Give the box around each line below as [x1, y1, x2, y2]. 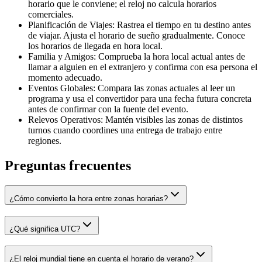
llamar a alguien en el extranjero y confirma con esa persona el [28, 62, 257, 73]
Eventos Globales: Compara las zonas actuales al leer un [28, 83, 235, 94]
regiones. [28, 136, 61, 146]
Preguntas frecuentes [5, 157, 131, 173]
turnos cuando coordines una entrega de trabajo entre [28, 125, 222, 136]
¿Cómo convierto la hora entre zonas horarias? [9, 194, 168, 203]
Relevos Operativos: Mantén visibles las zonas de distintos [28, 115, 243, 125]
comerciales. [28, 9, 74, 20]
